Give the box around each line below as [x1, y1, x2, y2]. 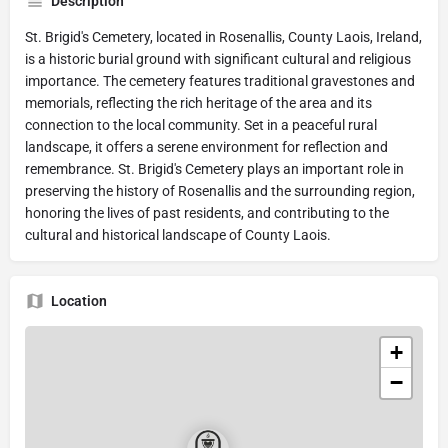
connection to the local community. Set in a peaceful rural [25, 116, 377, 133]
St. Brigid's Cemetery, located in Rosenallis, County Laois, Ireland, [25, 28, 422, 45]
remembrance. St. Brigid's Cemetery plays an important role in [25, 160, 404, 177]
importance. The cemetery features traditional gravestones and [25, 72, 415, 89]
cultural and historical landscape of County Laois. [25, 226, 331, 243]
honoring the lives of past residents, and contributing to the [25, 204, 389, 221]
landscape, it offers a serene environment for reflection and [25, 138, 388, 155]
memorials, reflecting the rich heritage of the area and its [25, 94, 372, 111]
